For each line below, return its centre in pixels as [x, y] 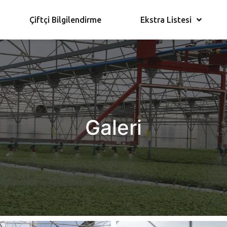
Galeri [113, 127]
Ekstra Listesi [166, 20]
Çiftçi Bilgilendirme [66, 20]
